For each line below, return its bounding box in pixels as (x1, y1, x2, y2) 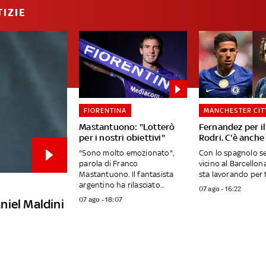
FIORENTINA (84, 106, 127, 115)
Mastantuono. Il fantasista (79, 170, 174, 179)
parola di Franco (79, 159, 138, 169)
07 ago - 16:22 (198, 185, 242, 194)
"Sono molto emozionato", (79, 148, 174, 158)
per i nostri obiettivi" (79, 132, 165, 143)
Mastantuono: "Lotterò (79, 122, 175, 132)
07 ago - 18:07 (79, 195, 122, 204)
